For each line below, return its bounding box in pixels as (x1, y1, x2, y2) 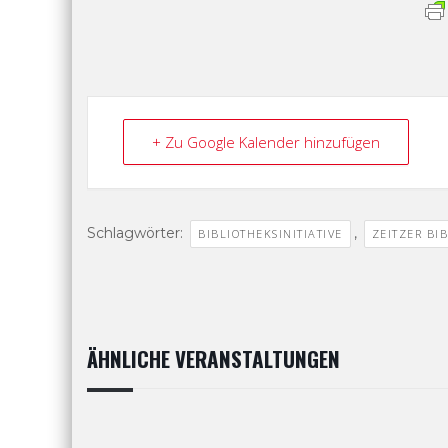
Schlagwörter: (87, 223, 187, 242)
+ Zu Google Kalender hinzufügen (152, 131, 380, 152)
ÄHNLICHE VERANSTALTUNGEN (87, 342, 340, 374)
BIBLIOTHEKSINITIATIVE (198, 225, 343, 241)
